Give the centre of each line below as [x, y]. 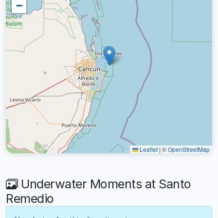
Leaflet [148, 149]
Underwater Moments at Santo [104, 184]
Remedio [30, 199]
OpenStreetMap [189, 149]
